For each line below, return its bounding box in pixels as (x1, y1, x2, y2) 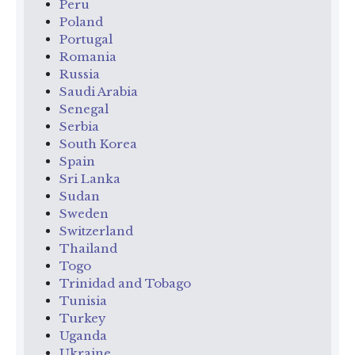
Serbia (59, 118, 99, 134)
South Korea (59, 136, 137, 151)
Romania (59, 48, 116, 64)
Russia (59, 66, 100, 82)
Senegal (59, 101, 109, 116)
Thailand (59, 240, 117, 256)
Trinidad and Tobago (59, 275, 191, 291)
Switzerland (59, 223, 133, 239)
